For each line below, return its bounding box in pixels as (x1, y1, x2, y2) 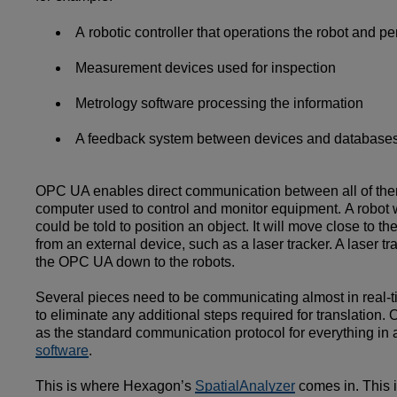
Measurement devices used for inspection (75, 60, 339, 76)
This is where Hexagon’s (35, 378, 195, 394)
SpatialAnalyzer (195, 378, 295, 394)
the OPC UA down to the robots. (35, 254, 238, 270)
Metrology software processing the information (75, 96, 363, 112)
